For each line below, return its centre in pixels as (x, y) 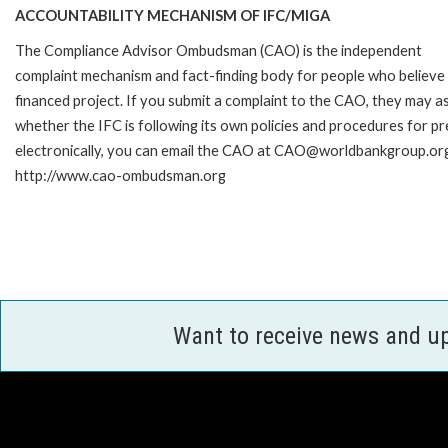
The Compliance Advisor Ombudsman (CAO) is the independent (218, 50)
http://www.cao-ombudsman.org (120, 175)
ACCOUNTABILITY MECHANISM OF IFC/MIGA (172, 15)
